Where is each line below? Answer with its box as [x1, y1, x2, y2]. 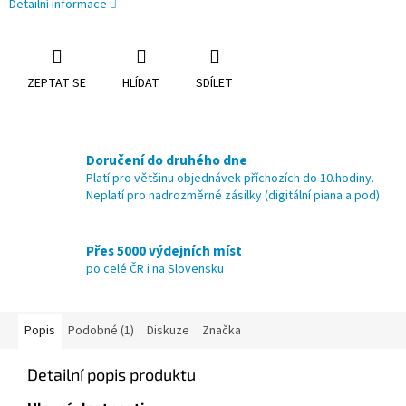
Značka [202, 322, 241, 341]
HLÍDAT [122, 74, 159, 93]
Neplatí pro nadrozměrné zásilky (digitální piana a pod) [86, 187, 380, 206]
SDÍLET [196, 74, 233, 93]
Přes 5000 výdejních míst [86, 240, 242, 261]
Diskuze [147, 322, 189, 341]
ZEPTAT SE [27, 74, 86, 93]
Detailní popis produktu [27, 364, 196, 385]
